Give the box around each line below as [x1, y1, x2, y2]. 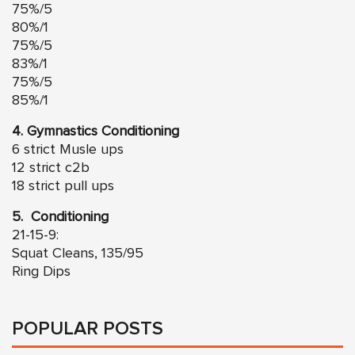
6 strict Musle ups [12, 142, 124, 157]
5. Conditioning [12, 209, 109, 224]
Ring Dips [12, 264, 71, 279]
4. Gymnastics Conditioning [12, 124, 179, 139]
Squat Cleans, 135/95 [12, 246, 143, 261]
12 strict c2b [12, 160, 90, 175]
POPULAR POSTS [12, 319, 163, 338]
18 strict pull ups [12, 178, 114, 193]
